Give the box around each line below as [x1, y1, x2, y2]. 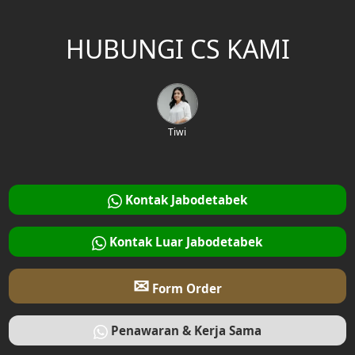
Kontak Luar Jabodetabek [106, 234, 263, 250]
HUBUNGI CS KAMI [65, 31, 290, 66]
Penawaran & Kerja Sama [107, 323, 261, 339]
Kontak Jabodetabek [121, 191, 247, 208]
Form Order [148, 281, 222, 297]
